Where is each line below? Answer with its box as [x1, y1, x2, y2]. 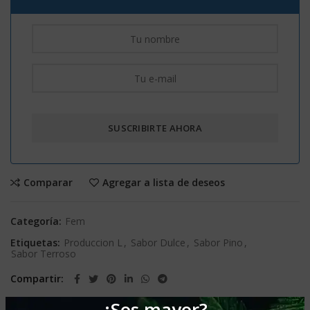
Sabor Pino [194, 236, 243, 250]
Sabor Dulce [131, 236, 185, 250]
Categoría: [10, 215, 64, 228]
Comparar [24, 176, 73, 190]
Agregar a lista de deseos [102, 176, 225, 190]
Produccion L [64, 236, 122, 250]
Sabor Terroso [11, 247, 76, 261]
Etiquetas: [10, 236, 63, 250]
